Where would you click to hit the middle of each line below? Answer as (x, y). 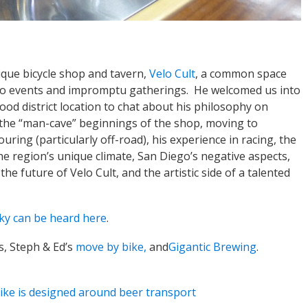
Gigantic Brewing (212, 247)
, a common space (241, 74)
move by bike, (111, 247)
